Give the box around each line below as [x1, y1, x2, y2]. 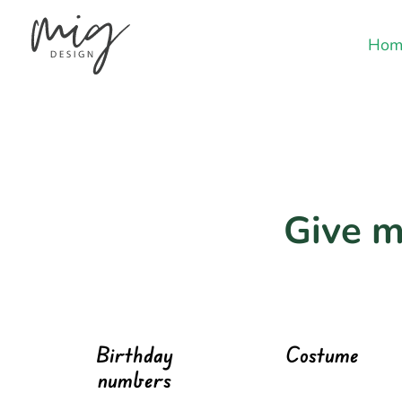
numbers [98, 366, 172, 393]
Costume [284, 341, 359, 368]
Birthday [96, 341, 174, 368]
